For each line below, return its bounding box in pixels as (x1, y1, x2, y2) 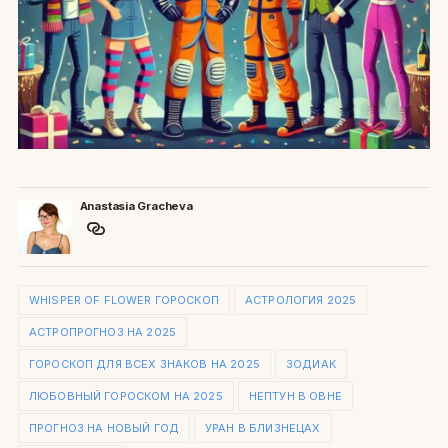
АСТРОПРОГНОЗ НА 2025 (28, 325, 177, 340)
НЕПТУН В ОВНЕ (248, 389, 342, 404)
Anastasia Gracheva (79, 199, 193, 214)
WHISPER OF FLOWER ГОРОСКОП (28, 293, 219, 308)
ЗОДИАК (285, 357, 336, 372)
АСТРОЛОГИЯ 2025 (244, 293, 357, 308)
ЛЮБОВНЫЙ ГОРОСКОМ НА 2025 (28, 389, 223, 404)
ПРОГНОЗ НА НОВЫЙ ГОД (28, 421, 180, 436)
